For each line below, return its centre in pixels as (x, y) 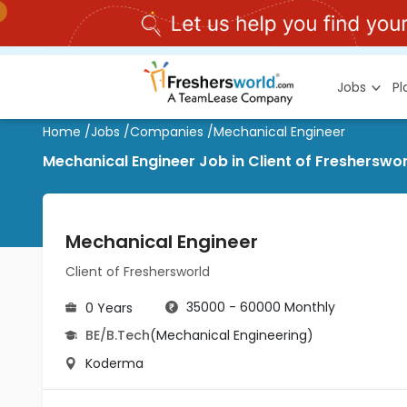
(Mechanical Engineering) (232, 335)
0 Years (109, 308)
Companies (167, 132)
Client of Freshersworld (138, 272)
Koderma (114, 363)
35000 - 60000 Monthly (261, 307)
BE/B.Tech (118, 335)
